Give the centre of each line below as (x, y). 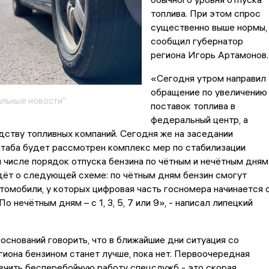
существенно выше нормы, (209, 27)
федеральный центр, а (199, 120)
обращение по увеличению (209, 92)
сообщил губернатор (197, 41)
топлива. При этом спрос (205, 14)
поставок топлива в (193, 106)
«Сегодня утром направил (208, 78)
